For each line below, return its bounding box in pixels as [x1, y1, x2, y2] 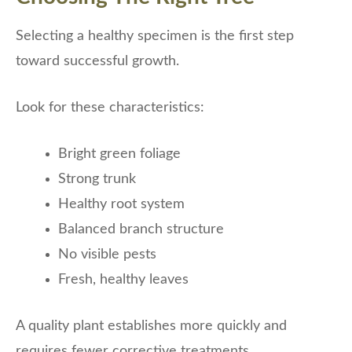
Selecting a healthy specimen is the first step [16, 29, 294, 44]
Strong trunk [58, 172, 136, 187]
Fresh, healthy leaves [58, 273, 189, 288]
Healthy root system [58, 197, 185, 212]
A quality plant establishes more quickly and [16, 319, 287, 334]
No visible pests [58, 247, 156, 262]
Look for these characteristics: [16, 101, 204, 115]
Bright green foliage [58, 147, 181, 162]
